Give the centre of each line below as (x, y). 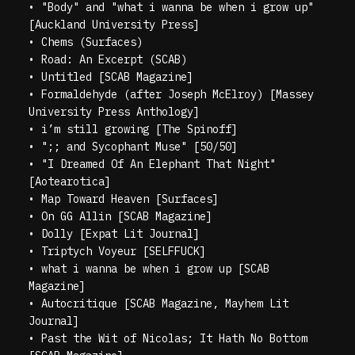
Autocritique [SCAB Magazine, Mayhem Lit (165, 303)
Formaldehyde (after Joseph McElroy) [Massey (178, 94)
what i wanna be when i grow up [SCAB (156, 268)
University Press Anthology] (115, 111)
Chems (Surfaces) (92, 42)
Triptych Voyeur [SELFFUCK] (124, 251)
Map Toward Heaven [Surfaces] (130, 198)
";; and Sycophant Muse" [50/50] (140, 146)
